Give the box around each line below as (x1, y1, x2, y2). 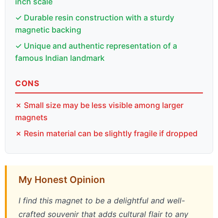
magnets (15, 112, 48, 122)
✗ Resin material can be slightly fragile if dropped (15, 128, 198, 138)
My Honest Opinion (18, 173, 105, 185)
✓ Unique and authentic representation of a (15, 40, 177, 51)
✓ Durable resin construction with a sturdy (15, 12, 174, 22)
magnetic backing (15, 24, 81, 35)
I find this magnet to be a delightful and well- (18, 195, 185, 205)
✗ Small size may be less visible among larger (15, 100, 183, 110)
